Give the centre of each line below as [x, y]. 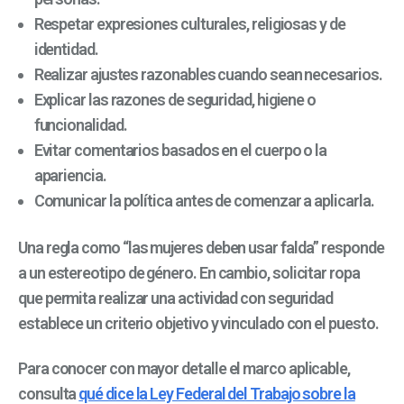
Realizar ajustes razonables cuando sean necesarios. [208, 74]
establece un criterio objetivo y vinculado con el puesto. [198, 323]
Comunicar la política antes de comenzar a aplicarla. [204, 200]
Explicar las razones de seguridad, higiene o [175, 99]
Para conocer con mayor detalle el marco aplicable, [184, 369]
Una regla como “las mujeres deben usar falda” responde [201, 247]
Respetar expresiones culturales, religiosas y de [189, 23]
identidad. [66, 49]
